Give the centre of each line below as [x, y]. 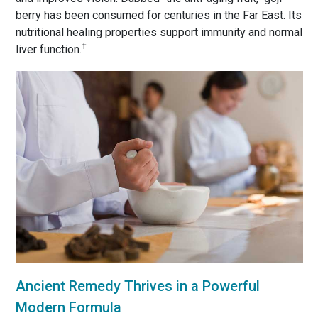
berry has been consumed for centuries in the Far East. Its [158, 15]
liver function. [48, 49]
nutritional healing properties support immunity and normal [159, 32]
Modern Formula [68, 307]
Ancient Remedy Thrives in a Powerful [137, 286]
